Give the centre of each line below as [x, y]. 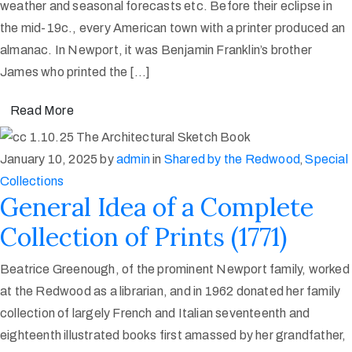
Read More [42, 110]
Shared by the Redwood [232, 159]
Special [326, 159]
